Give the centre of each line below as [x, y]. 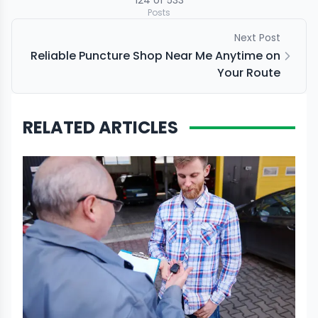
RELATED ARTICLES [100, 127]
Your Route [249, 73]
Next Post [257, 38]
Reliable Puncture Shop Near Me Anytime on [155, 56]
